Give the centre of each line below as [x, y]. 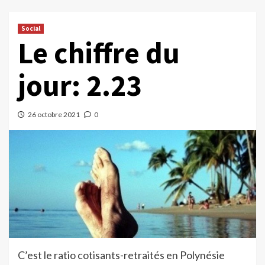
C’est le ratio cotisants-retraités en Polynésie [121, 255]
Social [31, 29]
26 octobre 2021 [54, 115]
